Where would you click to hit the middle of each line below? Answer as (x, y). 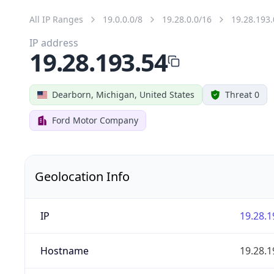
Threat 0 (242, 94)
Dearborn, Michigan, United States (123, 94)
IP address (54, 43)
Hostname (64, 250)
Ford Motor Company (95, 120)
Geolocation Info (82, 176)
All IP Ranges (56, 19)
